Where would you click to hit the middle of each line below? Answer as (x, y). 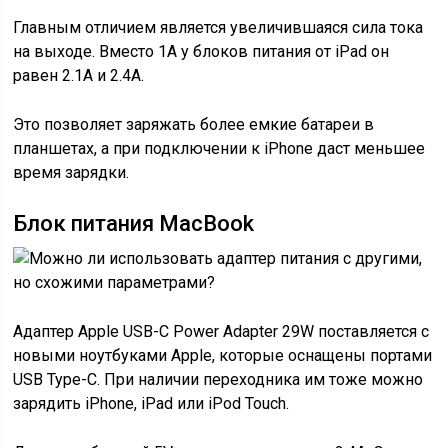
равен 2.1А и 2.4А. (79, 75)
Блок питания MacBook (134, 223)
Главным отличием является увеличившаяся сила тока (218, 27)
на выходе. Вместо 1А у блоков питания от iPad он (201, 51)
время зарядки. (71, 172)
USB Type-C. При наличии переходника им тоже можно (218, 379)
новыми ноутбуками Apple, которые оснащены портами (223, 355)
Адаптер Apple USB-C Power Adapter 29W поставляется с (221, 331)
